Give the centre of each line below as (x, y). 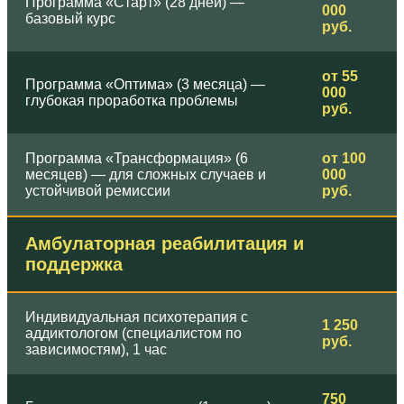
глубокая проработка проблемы (132, 101)
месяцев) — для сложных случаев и (146, 175)
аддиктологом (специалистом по (133, 334)
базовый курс (70, 19)
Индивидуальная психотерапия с (137, 317)
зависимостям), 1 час (96, 350)
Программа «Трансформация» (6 (137, 159)
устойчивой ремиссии (98, 191)
